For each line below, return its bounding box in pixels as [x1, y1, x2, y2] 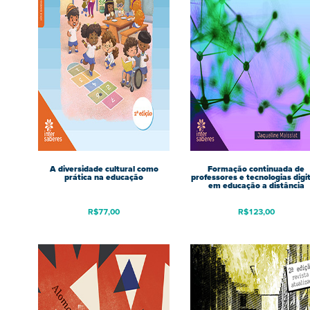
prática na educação [64, 171, 143, 184]
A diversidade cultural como [49, 163, 158, 176]
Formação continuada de [208, 163, 304, 176]
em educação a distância [208, 179, 304, 192]
